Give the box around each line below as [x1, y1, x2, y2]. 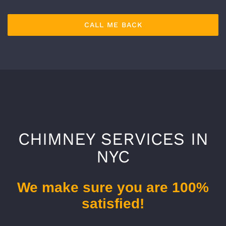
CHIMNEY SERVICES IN [18, 129, 208, 149]
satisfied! [82, 195, 144, 212]
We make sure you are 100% [17, 179, 209, 196]
